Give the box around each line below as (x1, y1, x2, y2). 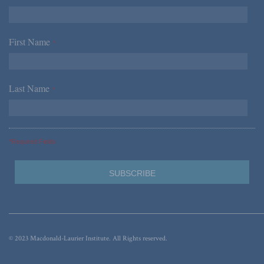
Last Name (9, 81, 52, 94)
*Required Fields (9, 137, 56, 145)
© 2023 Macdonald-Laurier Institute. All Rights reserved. (9, 233, 167, 243)
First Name (9, 35, 53, 48)
